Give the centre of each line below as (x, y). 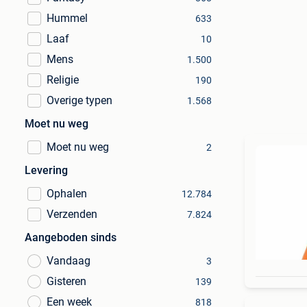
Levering (46, 170)
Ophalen (67, 194)
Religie (63, 80)
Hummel (67, 18)
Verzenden (72, 214)
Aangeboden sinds (71, 237)
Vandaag (69, 261)
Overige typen (79, 100)
